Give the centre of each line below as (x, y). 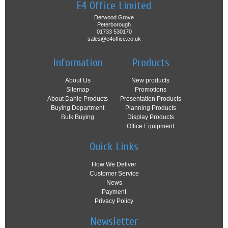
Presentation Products (150, 99)
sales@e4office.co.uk (114, 39)
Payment (114, 192)
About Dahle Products (78, 99)
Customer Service (114, 174)
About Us (78, 81)
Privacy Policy (114, 201)
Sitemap (78, 90)
